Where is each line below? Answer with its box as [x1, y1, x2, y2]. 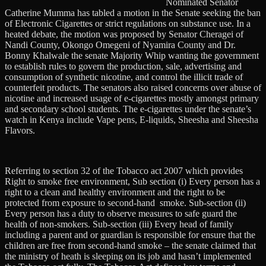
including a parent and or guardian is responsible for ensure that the [5, 229, 255, 240]
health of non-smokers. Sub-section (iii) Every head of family [5, 218, 233, 229]
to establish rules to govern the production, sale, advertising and [5, 61, 242, 71]
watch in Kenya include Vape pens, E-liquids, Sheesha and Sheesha [5, 114, 258, 125]
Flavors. [5, 125, 35, 135]
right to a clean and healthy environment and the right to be [5, 186, 225, 197]
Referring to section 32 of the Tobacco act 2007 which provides [5, 165, 243, 176]
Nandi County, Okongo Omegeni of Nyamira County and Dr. [5, 39, 236, 50]
